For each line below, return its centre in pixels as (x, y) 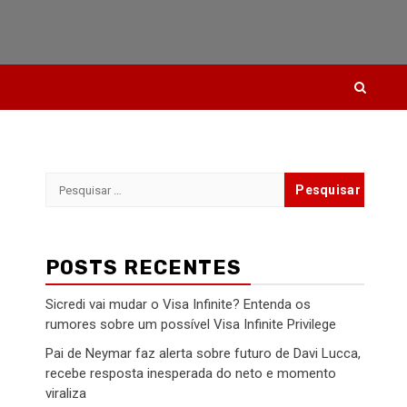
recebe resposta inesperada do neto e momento (191, 373)
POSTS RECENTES (144, 268)
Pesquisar (79, 182)
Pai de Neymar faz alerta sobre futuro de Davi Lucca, (203, 353)
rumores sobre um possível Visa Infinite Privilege (191, 324)
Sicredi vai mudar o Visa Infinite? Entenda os (178, 304)
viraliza (66, 393)
